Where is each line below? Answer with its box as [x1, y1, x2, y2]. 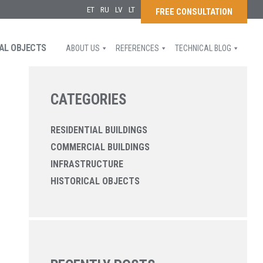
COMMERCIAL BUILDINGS [50, 141, 150, 153]
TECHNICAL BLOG [174, 43, 231, 53]
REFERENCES [115, 43, 159, 53]
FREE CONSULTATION [156, 7, 233, 17]
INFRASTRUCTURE [50, 158, 124, 170]
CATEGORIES [50, 90, 127, 108]
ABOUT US [65, 43, 100, 53]
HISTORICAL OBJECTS [50, 175, 140, 187]
